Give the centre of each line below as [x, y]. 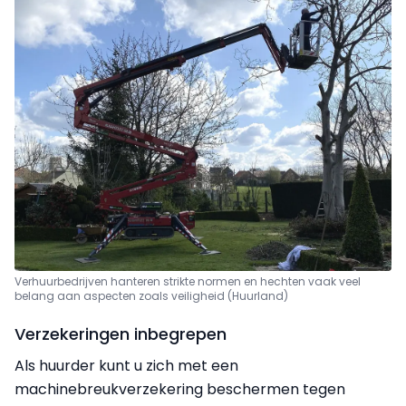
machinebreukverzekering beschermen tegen [180, 389]
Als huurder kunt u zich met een [126, 365]
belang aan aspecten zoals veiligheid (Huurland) [151, 295]
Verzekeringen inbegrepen [121, 333]
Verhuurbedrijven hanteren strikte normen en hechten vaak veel [188, 281]
